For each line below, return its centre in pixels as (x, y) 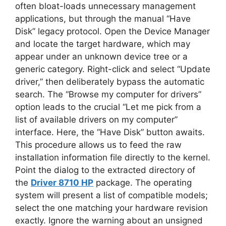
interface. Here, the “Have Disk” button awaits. (110, 132)
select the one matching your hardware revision (111, 208)
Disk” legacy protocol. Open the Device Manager (112, 31)
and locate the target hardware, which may (103, 44)
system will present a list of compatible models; (111, 195)
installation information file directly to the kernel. (113, 157)
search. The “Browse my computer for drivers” (108, 94)
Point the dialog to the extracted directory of (105, 170)
